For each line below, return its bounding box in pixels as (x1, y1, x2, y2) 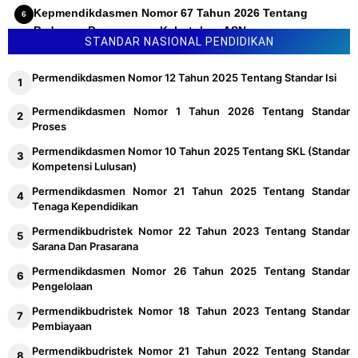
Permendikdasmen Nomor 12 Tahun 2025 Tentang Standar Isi (32, 71, 336, 84)
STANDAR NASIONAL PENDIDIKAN (84, 35, 274, 48)
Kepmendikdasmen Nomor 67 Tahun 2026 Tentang (34, 6, 308, 19)
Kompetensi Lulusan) (32, 160, 137, 173)
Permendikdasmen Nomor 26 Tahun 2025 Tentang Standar (32, 265, 350, 277)
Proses (32, 120, 66, 133)
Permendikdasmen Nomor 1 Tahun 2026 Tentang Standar (32, 105, 350, 117)
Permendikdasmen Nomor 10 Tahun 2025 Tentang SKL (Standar (32, 145, 350, 157)
